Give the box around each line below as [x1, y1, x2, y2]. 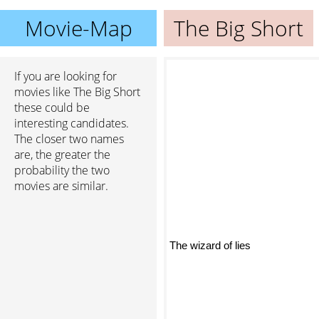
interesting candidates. [14, 115, 129, 131]
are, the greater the [14, 147, 110, 162]
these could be [14, 100, 90, 115]
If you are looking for [14, 68, 117, 84]
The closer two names [14, 131, 124, 147]
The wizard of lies [169, 239, 251, 252]
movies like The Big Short [14, 84, 140, 100]
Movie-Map [24, 14, 132, 43]
